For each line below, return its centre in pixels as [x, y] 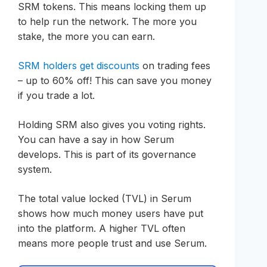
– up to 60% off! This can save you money [115, 81]
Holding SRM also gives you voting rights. [112, 125]
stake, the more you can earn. [86, 37]
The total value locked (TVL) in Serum [105, 199]
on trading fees [175, 66]
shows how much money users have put [111, 214]
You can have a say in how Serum [96, 140]
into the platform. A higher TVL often [102, 229]
